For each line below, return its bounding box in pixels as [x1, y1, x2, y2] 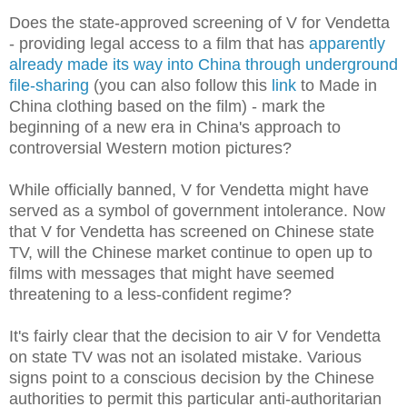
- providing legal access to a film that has [9, 34, 309, 53]
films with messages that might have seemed [9, 263, 334, 283]
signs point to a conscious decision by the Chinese [9, 368, 374, 387]
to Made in [296, 75, 377, 94]
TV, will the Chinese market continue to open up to [9, 243, 372, 262]
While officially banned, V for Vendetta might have [9, 180, 369, 199]
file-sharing [9, 75, 89, 94]
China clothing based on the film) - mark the [9, 96, 325, 115]
